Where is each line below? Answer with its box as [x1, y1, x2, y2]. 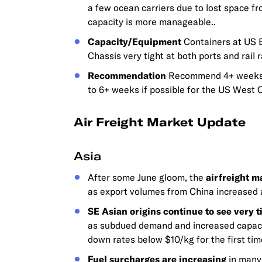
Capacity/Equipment [88, 36, 181, 47]
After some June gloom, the [88, 171, 206, 183]
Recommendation [88, 70, 166, 81]
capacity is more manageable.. [88, 16, 216, 27]
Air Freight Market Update [74, 115, 246, 129]
